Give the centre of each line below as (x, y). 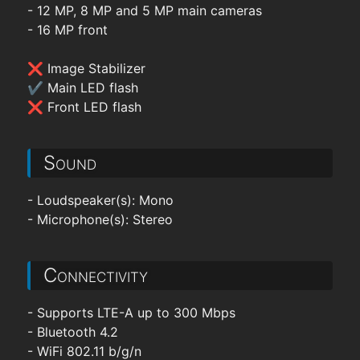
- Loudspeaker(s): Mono (100, 200)
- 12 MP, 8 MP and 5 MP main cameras (144, 10)
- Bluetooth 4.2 (72, 332)
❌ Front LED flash (84, 107)
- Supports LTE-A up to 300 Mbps (131, 313)
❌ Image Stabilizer (86, 68)
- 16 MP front (67, 30)
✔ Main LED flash (82, 88)
